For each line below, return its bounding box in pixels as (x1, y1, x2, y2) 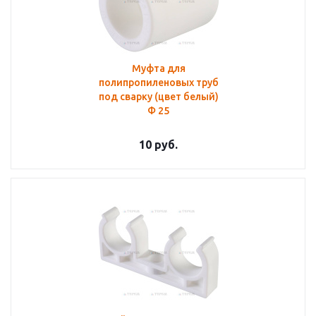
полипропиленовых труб (98, 77, 219, 88)
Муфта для (131, 63, 186, 74)
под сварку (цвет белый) (98, 91, 219, 102)
